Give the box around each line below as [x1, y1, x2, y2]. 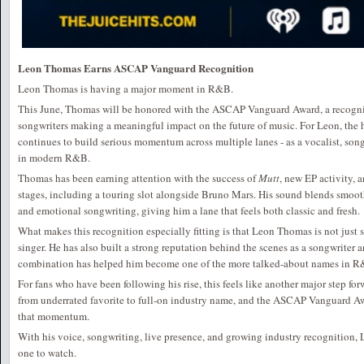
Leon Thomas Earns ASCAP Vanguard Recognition [18, 60, 253, 76]
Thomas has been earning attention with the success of [18, 171, 258, 185]
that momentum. [18, 309, 89, 323]
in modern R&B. [18, 150, 90, 165]
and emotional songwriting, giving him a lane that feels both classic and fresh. [18, 203, 360, 218]
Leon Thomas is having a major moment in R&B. [18, 81, 233, 96]
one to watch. [18, 345, 76, 360]
